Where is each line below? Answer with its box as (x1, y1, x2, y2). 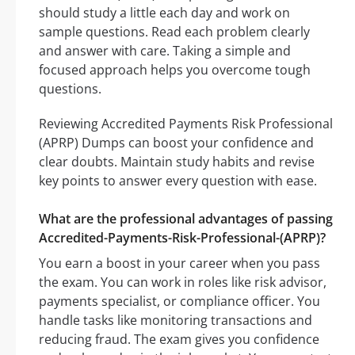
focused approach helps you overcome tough (39, 61, 311, 79)
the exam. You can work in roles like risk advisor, (39, 273, 326, 292)
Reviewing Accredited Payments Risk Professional (39, 115, 333, 133)
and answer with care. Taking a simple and (39, 42, 291, 60)
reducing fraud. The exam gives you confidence (39, 330, 319, 349)
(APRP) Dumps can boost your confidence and (39, 134, 314, 152)
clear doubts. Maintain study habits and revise (39, 153, 315, 171)
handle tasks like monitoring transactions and (39, 311, 312, 330)
